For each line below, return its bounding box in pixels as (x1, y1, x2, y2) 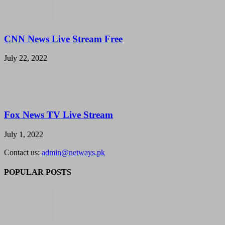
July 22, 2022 (4, 54, 47, 63)
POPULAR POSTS (4, 167, 71, 176)
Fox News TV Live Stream (4, 109, 113, 120)
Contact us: (4, 148, 42, 157)
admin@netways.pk (42, 148, 105, 157)
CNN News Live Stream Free (4, 33, 123, 44)
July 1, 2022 (4, 130, 43, 139)
